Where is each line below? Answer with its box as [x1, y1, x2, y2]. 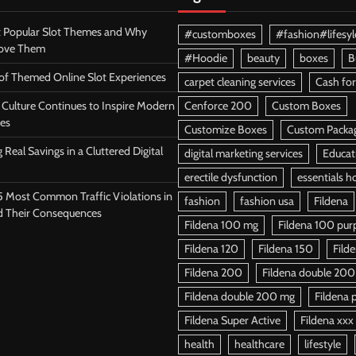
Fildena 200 [184, 265, 242, 281]
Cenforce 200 [184, 99, 252, 114]
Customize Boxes [184, 122, 267, 137]
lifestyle [304, 337, 341, 352]
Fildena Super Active [184, 313, 281, 328]
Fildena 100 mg [184, 218, 258, 233]
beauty [247, 51, 280, 66]
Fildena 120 [184, 242, 238, 257]
